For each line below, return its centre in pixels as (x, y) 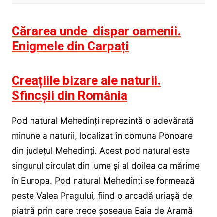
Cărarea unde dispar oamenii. (96, 31)
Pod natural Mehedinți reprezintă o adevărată (102, 120)
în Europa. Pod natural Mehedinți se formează (103, 180)
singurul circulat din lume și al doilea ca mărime (105, 165)
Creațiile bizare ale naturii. (86, 80)
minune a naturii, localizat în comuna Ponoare (102, 135)
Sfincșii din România (69, 95)
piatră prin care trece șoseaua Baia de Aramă (102, 210)
